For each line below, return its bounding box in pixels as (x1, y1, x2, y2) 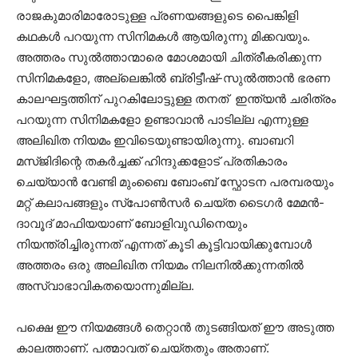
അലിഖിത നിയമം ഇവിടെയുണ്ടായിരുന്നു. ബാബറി (16, 132, 293, 148)
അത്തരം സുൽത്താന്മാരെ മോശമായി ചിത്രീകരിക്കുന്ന (16, 49, 321, 65)
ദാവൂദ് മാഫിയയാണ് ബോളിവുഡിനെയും (16, 215, 247, 231)
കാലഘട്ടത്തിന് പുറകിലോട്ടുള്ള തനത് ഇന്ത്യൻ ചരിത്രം (16, 90, 336, 106)
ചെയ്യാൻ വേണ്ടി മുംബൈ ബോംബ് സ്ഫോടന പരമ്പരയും (16, 173, 333, 189)
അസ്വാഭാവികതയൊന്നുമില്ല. (16, 277, 194, 293)
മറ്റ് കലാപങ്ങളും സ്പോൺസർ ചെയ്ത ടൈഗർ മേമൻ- (16, 194, 324, 210)
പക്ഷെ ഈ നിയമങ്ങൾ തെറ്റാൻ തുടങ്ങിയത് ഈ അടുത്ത (16, 319, 334, 335)
